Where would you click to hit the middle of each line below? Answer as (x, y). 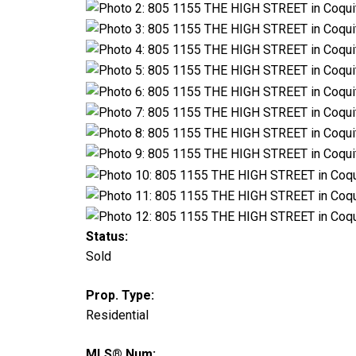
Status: (106, 237)
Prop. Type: (120, 296)
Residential (117, 315)
